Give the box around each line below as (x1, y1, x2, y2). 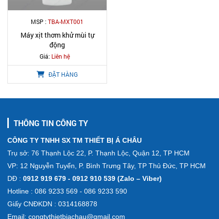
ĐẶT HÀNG (47, 70, 78, 78)
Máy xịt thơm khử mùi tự (20, 30, 94, 40)
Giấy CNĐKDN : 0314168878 (7, 200, 97, 208)
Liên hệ (51, 52, 70, 60)
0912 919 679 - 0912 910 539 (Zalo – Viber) (21, 175, 162, 182)
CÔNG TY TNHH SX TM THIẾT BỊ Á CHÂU (7, 136, 142, 144)
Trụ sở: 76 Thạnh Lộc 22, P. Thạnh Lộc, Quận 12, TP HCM (7, 149, 190, 157)
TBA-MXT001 (48, 18, 84, 25)
